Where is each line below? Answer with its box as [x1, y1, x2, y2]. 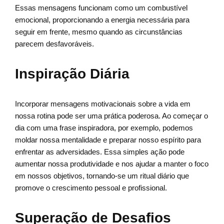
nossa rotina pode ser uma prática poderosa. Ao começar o [15, 111, 208, 120]
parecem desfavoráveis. [15, 39, 94, 48]
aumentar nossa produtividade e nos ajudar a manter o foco [15, 159, 208, 168]
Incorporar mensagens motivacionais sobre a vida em [15, 99, 190, 108]
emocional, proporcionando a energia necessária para [15, 15, 189, 24]
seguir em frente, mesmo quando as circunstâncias [15, 27, 182, 36]
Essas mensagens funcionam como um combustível [15, 3, 187, 12]
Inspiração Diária [15, 66, 129, 82]
